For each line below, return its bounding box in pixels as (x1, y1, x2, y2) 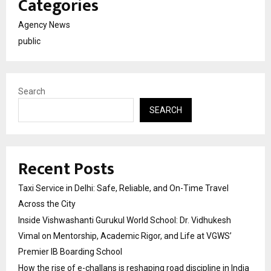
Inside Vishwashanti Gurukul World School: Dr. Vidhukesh (18, 215, 231, 225)
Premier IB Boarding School (18, 246, 122, 256)
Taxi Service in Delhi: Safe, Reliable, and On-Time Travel (18, 183, 229, 193)
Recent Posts (18, 154, 114, 183)
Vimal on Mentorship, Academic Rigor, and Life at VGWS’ (18, 230, 232, 241)
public (18, 36, 41, 46)
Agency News (18, 19, 70, 30)
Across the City (18, 198, 76, 209)
